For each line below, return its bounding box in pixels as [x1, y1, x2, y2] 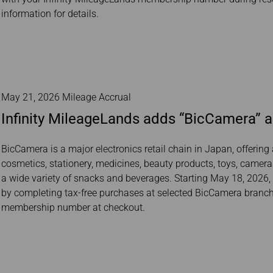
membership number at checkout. [1, 202, 145, 213]
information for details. [1, 8, 99, 19]
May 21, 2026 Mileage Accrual [1, 91, 131, 103]
